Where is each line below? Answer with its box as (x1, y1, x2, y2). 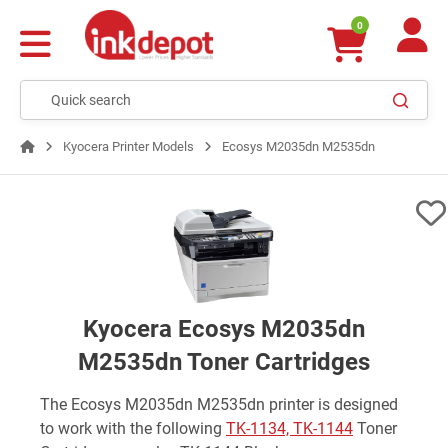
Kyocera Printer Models (63, 139, 194, 154)
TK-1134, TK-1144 (226, 418, 353, 438)
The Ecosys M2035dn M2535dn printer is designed (40, 394, 398, 414)
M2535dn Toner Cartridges (78, 347, 370, 376)
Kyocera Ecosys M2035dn (83, 314, 365, 343)
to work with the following (40, 418, 226, 438)
